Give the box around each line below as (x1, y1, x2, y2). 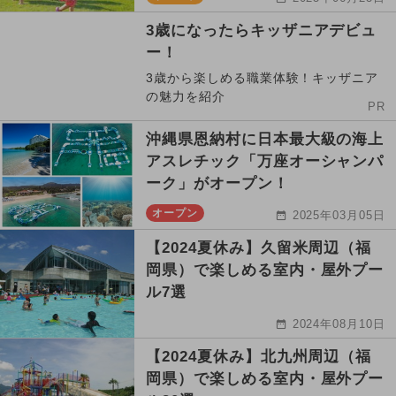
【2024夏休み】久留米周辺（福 (146, 240, 372, 257)
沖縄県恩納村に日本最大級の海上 (146, 131, 385, 148)
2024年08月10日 (292, 317, 386, 331)
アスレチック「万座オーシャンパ (146, 153, 385, 171)
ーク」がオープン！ (146, 175, 289, 193)
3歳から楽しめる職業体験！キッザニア (146, 71, 379, 86)
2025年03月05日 (292, 209, 386, 223)
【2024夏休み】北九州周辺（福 (146, 348, 372, 366)
